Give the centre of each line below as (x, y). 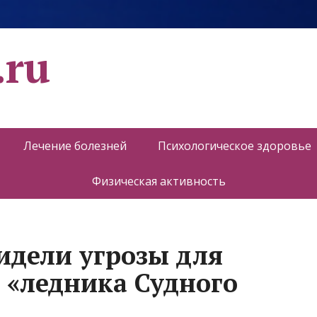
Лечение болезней (75, 146)
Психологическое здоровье (235, 146)
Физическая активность (158, 181)
